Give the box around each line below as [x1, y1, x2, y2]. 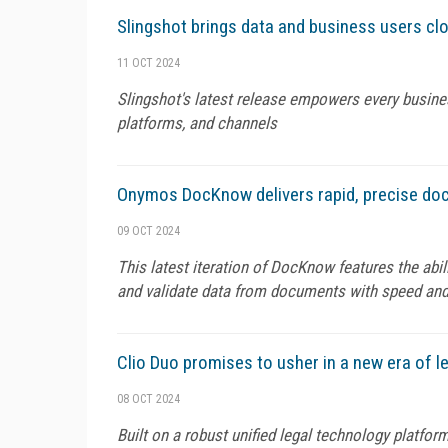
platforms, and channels [117, 112, 277, 133]
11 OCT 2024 [117, 55, 180, 70]
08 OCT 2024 [117, 391, 180, 406]
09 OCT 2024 [117, 223, 180, 238]
